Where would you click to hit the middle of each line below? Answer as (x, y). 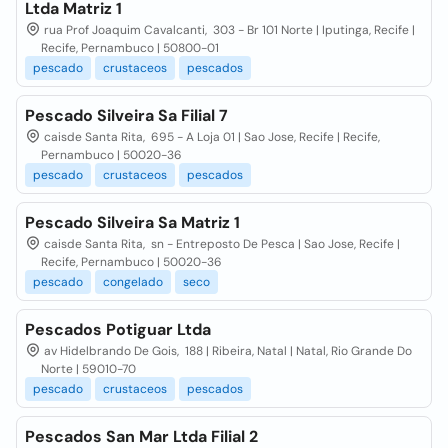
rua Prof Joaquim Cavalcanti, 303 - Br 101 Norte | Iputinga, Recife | (228, 30)
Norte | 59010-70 (88, 369)
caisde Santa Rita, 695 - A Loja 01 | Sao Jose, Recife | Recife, (210, 137)
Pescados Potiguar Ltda (118, 329)
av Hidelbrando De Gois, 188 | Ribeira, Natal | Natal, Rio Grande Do (226, 351)
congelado (133, 282)
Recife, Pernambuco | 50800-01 (130, 48)
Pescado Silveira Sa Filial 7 (126, 115)
